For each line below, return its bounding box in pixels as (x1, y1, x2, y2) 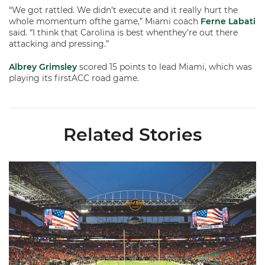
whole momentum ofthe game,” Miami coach (9, 16, 201, 27)
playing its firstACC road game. (9, 73, 139, 83)
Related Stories (63, 124, 202, 146)
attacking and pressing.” (9, 38, 109, 49)
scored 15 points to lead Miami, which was (77, 62, 252, 72)
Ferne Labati (201, 16, 256, 27)
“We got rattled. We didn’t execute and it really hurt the (9, 5, 238, 15)
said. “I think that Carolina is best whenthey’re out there (9, 27, 238, 38)
